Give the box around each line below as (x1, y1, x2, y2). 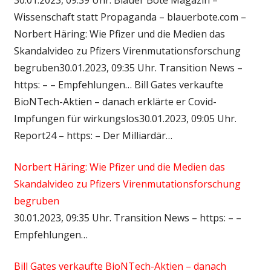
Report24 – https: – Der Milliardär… (13, 128, 172, 142)
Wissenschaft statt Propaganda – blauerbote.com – (13, 10, 246, 24)
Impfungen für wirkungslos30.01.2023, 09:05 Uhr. (13, 111, 237, 125)
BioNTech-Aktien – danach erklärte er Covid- (13, 94, 217, 108)
